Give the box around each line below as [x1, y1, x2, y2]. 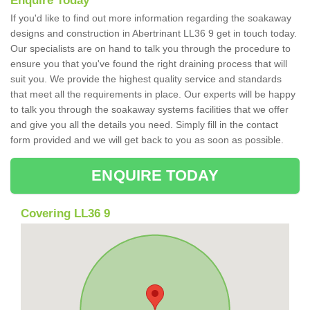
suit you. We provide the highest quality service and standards [10, 73, 282, 85]
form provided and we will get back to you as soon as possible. [10, 134, 286, 146]
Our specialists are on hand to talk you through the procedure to [10, 43, 291, 55]
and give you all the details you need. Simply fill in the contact [10, 119, 278, 131]
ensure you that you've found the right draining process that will [10, 58, 287, 70]
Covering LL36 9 [21, 207, 110, 221]
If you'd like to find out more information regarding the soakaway [10, 12, 291, 24]
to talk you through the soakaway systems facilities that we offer [10, 104, 289, 116]
